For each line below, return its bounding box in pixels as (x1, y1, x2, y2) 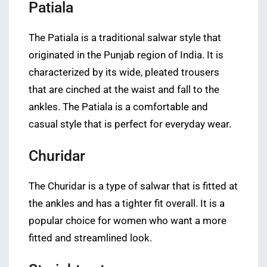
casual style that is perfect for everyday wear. (29, 118, 231, 130)
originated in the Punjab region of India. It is (29, 49, 223, 61)
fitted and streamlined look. (29, 232, 152, 244)
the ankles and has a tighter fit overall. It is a (29, 197, 225, 209)
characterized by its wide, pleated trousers (29, 66, 219, 78)
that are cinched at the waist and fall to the (29, 83, 219, 95)
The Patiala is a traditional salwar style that (29, 32, 221, 44)
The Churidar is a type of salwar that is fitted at (29, 180, 238, 192)
